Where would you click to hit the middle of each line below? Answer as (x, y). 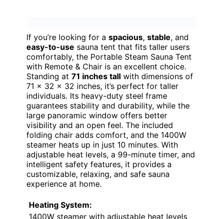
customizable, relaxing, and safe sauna (98, 174)
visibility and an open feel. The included (100, 125)
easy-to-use (50, 47)
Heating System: (60, 205)
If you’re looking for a (67, 37)
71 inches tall (96, 76)
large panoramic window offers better (97, 115)
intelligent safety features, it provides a (99, 164)
